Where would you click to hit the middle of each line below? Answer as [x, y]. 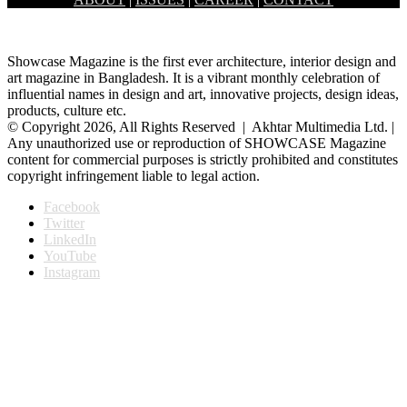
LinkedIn [70, 239]
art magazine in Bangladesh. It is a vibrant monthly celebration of [194, 77]
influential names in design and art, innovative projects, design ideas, [203, 94]
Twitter [64, 223]
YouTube [70, 255]
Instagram [72, 272]
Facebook [72, 206]
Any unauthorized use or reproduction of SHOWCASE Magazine [197, 143]
